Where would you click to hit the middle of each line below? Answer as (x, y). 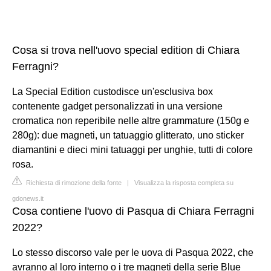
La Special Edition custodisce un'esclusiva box (113, 92)
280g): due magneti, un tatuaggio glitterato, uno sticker (128, 135)
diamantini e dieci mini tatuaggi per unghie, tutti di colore (132, 150)
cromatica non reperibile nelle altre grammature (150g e (131, 121)
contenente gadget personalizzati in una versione (117, 106)
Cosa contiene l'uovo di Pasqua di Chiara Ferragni (133, 211)
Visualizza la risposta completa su (184, 183)
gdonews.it (28, 198)
